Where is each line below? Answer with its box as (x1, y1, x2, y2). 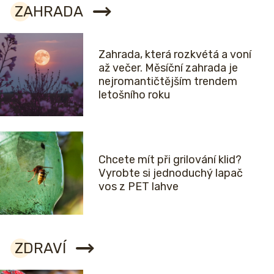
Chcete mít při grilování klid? (98, 153, 242, 167)
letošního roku (98, 88, 170, 102)
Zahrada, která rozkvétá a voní (98, 48, 251, 62)
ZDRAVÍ (15, 240, 66, 257)
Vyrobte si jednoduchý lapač (98, 166, 243, 180)
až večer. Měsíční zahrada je (98, 61, 238, 75)
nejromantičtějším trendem (98, 75, 237, 89)
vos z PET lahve (98, 180, 179, 194)
